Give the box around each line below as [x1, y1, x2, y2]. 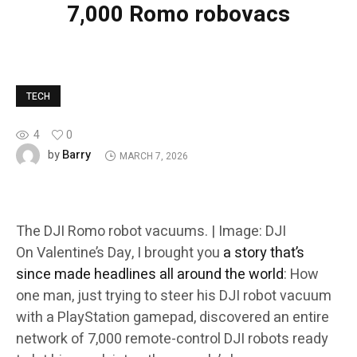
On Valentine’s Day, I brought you [16, 242, 223, 265]
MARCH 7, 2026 [119, 148, 188, 163]
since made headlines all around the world [16, 264, 284, 286]
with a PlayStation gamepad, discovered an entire [16, 307, 329, 329]
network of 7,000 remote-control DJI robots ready [16, 328, 328, 351]
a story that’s [223, 242, 304, 265]
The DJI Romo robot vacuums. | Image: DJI [16, 221, 286, 243]
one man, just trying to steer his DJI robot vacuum [16, 285, 331, 308]
